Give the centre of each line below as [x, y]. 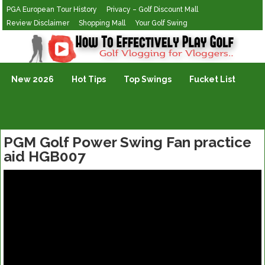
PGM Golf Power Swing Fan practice [127, 142]
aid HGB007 [45, 156]
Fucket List [213, 79]
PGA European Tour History [52, 9]
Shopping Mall [102, 23]
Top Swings [148, 79]
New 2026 [33, 79]
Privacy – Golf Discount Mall [153, 9]
